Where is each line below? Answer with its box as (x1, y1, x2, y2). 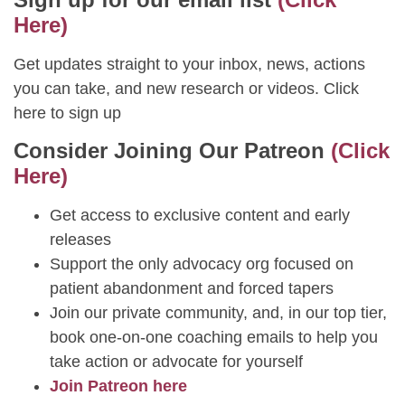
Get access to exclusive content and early (50, 206, 350, 225)
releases (50, 231, 111, 250)
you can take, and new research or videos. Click (14, 79, 359, 98)
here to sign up (14, 103, 126, 122)
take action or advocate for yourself (50, 353, 303, 372)
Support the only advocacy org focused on (50, 255, 353, 274)
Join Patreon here (50, 377, 192, 396)
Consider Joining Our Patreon (14, 138, 331, 164)
